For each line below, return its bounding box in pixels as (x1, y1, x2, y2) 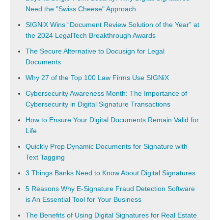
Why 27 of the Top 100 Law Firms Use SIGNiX (26, 74, 169, 82)
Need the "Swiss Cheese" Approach (26, 5, 136, 13)
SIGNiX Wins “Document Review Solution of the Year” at (26, 21, 199, 28)
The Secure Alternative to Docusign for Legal (26, 47, 165, 55)
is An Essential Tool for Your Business (26, 195, 141, 203)
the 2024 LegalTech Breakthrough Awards (26, 31, 156, 39)
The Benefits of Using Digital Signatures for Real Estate (26, 211, 197, 219)
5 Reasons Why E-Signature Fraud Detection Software (26, 185, 195, 192)
